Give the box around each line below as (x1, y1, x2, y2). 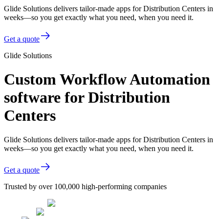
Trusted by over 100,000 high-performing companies (4, 182, 167, 191)
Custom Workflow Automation (4, 70, 210, 88)
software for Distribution (4, 88, 170, 107)
